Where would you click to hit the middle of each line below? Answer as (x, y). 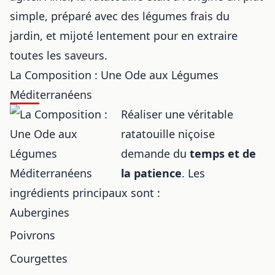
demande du (156, 153)
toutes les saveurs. (59, 55)
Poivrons (33, 235)
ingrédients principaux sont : (85, 192)
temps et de (223, 153)
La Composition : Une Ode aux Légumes (114, 75)
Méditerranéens (51, 94)
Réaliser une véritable (177, 114)
